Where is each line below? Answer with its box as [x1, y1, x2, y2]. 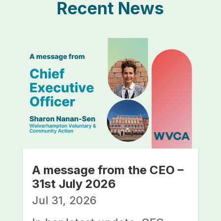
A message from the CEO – [32, 163, 184, 178]
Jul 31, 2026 [32, 194, 97, 207]
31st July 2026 [32, 177, 116, 191]
